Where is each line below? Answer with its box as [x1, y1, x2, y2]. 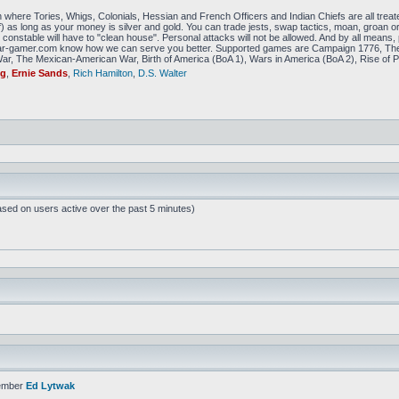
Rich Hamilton [73, 68, 133, 78]
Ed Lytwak [26, 380, 75, 391]
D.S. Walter [138, 68, 187, 78]
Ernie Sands [12, 68, 68, 78]
